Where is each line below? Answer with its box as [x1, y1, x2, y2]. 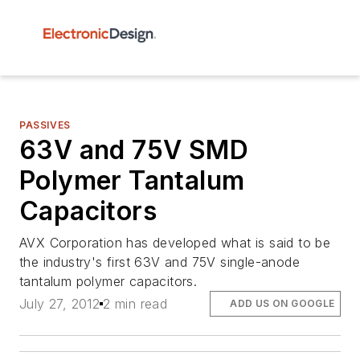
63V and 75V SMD [19, 134, 248, 166]
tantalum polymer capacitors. [19, 273, 198, 289]
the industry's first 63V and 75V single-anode [19, 254, 300, 270]
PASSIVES [19, 119, 71, 131]
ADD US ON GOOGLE [230, 297, 335, 310]
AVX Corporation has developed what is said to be [19, 235, 331, 251]
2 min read [103, 296, 168, 313]
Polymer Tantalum [19, 165, 245, 196]
